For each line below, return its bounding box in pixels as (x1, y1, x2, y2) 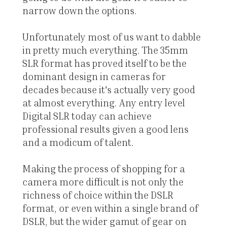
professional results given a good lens (22, 123, 188, 135)
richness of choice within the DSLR (22, 189, 173, 201)
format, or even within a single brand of (22, 202, 198, 214)
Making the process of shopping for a (22, 163, 185, 175)
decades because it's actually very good (22, 84, 195, 96)
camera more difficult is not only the (22, 176, 183, 188)
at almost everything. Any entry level (22, 97, 185, 109)
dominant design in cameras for (22, 70, 166, 83)
